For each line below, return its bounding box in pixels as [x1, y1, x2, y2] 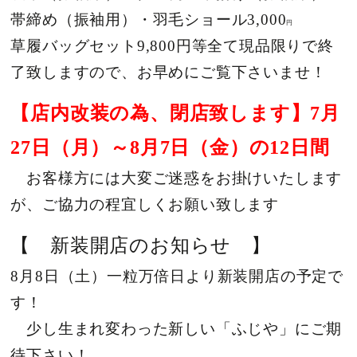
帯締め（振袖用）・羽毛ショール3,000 [10, 10, 287, 28]
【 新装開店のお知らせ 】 [10, 234, 271, 256]
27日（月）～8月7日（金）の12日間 [10, 136, 330, 158]
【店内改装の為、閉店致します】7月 [10, 102, 341, 124]
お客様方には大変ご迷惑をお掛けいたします [10, 169, 343, 186]
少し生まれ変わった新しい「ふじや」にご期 [10, 320, 343, 337]
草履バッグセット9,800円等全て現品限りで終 [10, 37, 334, 54]
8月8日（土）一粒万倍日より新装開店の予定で [10, 267, 344, 284]
